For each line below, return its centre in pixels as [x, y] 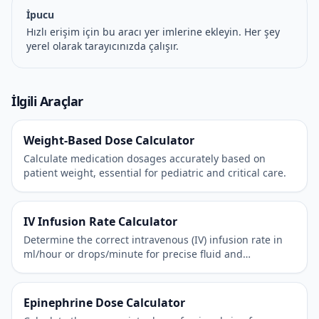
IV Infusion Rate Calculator [100, 221]
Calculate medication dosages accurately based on [145, 158]
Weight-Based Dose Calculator [109, 140]
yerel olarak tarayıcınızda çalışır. [103, 46]
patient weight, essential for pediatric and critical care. [155, 173]
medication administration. [88, 268]
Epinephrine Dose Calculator [104, 303]
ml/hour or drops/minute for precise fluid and [133, 254]
